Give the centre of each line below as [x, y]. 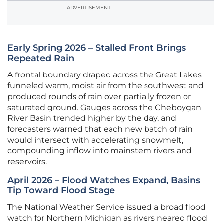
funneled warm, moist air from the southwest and [106, 86]
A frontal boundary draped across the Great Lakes [105, 75]
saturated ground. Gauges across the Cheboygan [104, 108]
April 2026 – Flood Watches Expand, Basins [104, 180]
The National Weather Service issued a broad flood [107, 207]
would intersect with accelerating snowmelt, [95, 140]
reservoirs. [27, 162]
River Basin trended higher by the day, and [92, 118]
